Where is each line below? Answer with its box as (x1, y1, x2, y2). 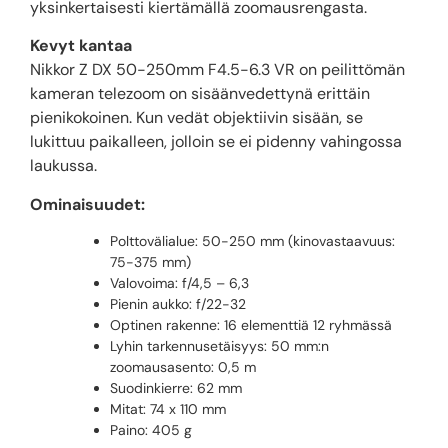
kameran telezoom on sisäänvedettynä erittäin (30, 83, 370, 105)
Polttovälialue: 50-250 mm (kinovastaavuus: (110, 232, 395, 251)
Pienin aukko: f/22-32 (110, 295, 246, 314)
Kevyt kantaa (30, 35, 132, 57)
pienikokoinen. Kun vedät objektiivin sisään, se (30, 107, 363, 129)
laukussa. (30, 155, 97, 177)
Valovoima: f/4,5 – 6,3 (110, 274, 249, 293)
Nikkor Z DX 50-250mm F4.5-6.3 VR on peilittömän (30, 59, 405, 81)
